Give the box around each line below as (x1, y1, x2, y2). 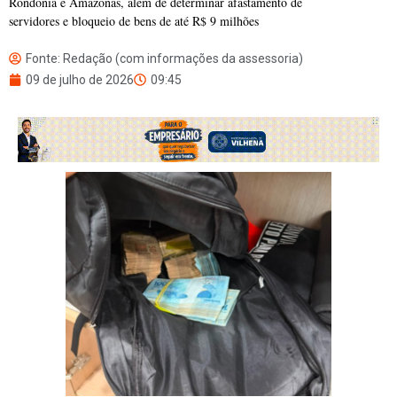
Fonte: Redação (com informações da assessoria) (26, 51, 303, 66)
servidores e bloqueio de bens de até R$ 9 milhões (9, 12, 259, 30)
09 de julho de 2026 (26, 73, 134, 88)
